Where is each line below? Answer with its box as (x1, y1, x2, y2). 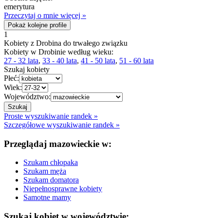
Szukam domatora (23, 176, 79, 184)
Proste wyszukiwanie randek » (4, 111, 98, 120)
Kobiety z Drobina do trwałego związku (4, 38, 127, 47)
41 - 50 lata (81, 56, 115, 65)
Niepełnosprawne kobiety (23, 184, 102, 193)
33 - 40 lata (42, 56, 77, 65)
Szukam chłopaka (23, 158, 78, 167)
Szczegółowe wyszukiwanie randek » (4, 120, 120, 129)
